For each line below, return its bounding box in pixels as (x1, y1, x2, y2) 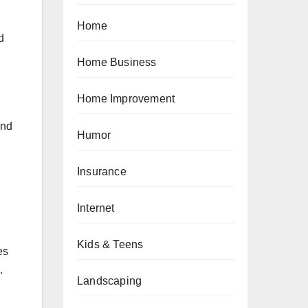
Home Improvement (77, 93, 175, 104)
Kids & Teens (77, 239, 144, 250)
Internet (77, 202, 115, 214)
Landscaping (77, 275, 142, 287)
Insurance (77, 166, 126, 177)
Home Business (77, 56, 157, 68)
